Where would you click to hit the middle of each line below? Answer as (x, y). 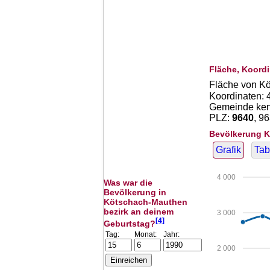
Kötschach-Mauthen (146, 202)
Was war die (128, 183)
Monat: (146, 234)
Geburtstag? (130, 223)
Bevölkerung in (135, 192)
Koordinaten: (238, 96)
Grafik (228, 150)
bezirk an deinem (139, 212)
